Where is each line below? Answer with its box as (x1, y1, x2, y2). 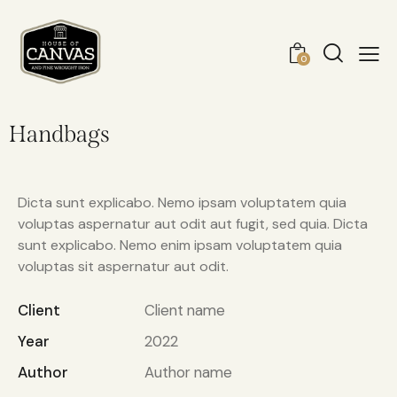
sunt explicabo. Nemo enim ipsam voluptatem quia (18, 236, 342, 255)
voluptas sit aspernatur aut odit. (18, 257, 229, 276)
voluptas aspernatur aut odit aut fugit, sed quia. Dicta (18, 214, 368, 234)
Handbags (9, 121, 110, 148)
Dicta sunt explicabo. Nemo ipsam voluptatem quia (18, 193, 346, 213)
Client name (144, 300, 225, 321)
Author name (144, 362, 232, 383)
